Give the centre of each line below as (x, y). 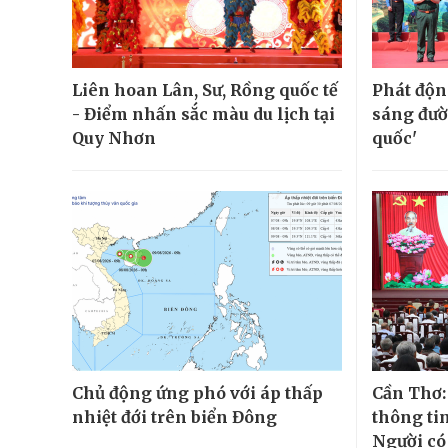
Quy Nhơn (114, 138)
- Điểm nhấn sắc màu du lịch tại (203, 114)
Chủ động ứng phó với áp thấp (197, 393)
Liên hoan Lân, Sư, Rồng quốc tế (205, 90)
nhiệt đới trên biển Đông (174, 417)
